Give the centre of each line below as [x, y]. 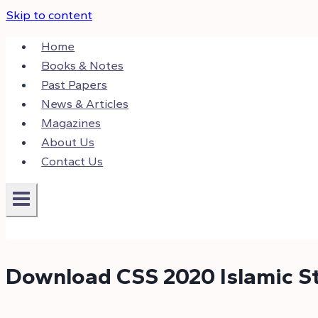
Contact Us [72, 161]
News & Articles [85, 104]
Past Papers [75, 84]
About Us [68, 142]
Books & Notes [83, 65]
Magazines [71, 123]
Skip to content [49, 15]
